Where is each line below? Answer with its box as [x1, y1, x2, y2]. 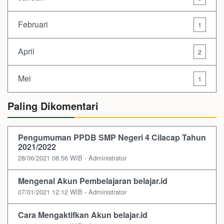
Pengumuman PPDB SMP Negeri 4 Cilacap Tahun [18, 131, 206, 143]
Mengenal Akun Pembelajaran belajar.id [18, 174, 167, 186]
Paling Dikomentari [7, 98, 98, 113]
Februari [18, 18, 48, 30]
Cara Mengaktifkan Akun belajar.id [18, 208, 147, 220]
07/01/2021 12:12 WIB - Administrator [18, 186, 126, 196]
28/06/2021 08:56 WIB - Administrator [18, 152, 126, 162]
